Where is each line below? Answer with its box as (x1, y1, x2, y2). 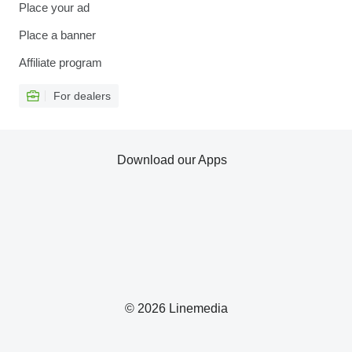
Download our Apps (117, 153, 227, 167)
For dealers (53, 90, 111, 103)
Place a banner (19, 28, 96, 42)
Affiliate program (19, 56, 102, 70)
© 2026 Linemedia (124, 302, 228, 316)
